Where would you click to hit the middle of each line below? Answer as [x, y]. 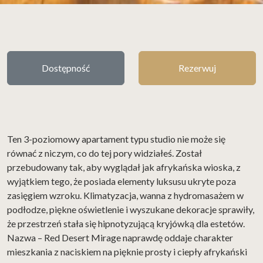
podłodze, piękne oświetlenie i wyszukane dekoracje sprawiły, [131, 209]
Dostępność [66, 68]
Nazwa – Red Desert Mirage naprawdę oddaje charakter [120, 237]
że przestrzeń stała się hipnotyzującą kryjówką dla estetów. [126, 223]
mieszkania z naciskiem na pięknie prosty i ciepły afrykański [127, 251]
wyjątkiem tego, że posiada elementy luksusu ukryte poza [122, 181]
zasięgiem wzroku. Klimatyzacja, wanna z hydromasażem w [125, 195]
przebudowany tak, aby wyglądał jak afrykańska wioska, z [124, 167]
